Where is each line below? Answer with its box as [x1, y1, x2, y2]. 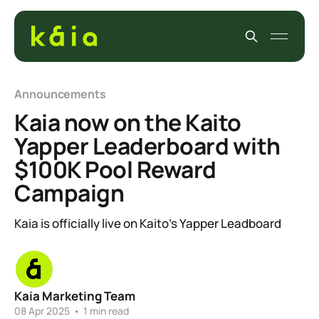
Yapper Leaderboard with [14, 130, 281, 162]
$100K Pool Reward [14, 154, 216, 185]
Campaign [14, 177, 125, 209]
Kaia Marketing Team [14, 288, 135, 304]
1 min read [81, 304, 129, 318]
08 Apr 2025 [14, 304, 70, 318]
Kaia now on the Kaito [14, 107, 241, 138]
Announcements [14, 86, 106, 102]
